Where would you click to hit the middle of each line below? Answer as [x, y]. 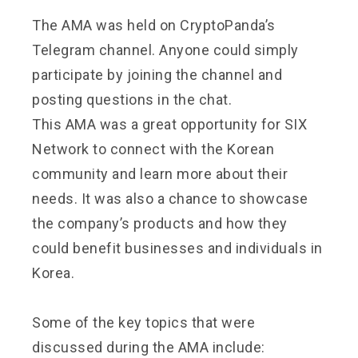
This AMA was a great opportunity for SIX [169, 124]
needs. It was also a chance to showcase [170, 198]
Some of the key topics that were [143, 322]
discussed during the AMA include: [149, 347]
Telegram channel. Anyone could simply [165, 50]
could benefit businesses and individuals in [177, 248]
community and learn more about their [160, 173]
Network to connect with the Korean [153, 149]
